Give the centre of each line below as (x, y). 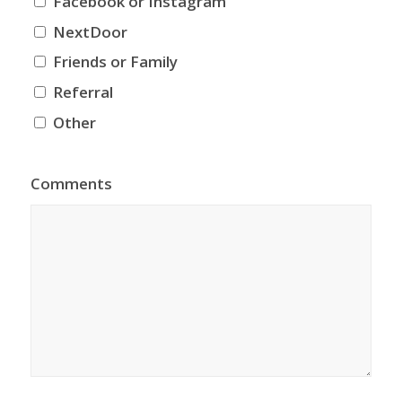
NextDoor (90, 31)
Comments (71, 183)
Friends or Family (115, 62)
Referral (83, 92)
